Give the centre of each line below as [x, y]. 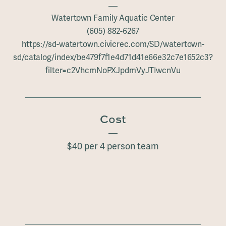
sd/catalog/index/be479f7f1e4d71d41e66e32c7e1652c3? [113, 57]
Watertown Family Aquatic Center [113, 18]
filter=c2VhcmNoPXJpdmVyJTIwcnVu [113, 70]
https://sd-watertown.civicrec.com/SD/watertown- [113, 44]
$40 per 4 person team [113, 146]
